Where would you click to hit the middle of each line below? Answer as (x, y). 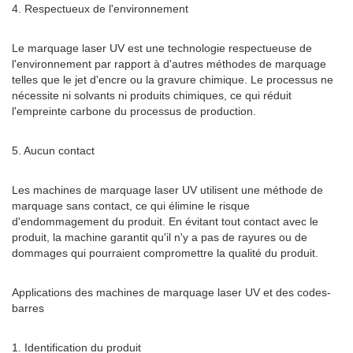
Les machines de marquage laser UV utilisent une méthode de (167, 190)
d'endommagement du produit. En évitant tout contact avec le (165, 221)
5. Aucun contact (53, 150)
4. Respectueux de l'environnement (100, 9)
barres (28, 308)
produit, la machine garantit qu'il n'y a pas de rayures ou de (160, 237)
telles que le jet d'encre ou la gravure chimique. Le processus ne (173, 80)
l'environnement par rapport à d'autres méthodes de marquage (169, 64)
